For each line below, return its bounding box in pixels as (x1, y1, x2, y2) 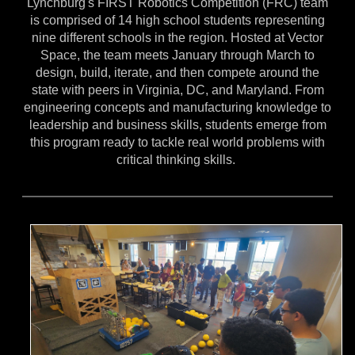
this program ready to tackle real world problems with (30, 136, 325, 150)
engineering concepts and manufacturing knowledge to (24, 101, 331, 115)
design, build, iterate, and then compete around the (36, 66, 319, 80)
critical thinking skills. (116, 153, 239, 167)
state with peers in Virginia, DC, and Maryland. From (31, 83, 324, 97)
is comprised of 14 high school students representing (30, 13, 325, 28)
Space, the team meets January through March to (40, 48, 315, 63)
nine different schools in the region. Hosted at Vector (32, 31, 323, 45)
